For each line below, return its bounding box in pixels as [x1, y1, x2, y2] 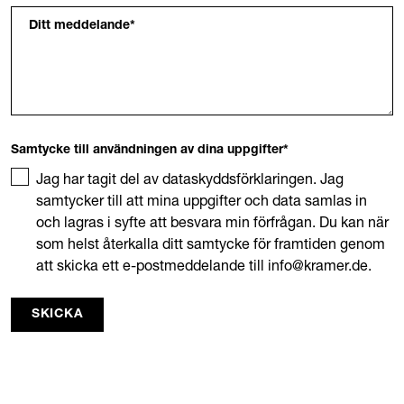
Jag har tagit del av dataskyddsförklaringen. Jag [36, 170, 344, 188]
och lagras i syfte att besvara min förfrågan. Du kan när [36, 213, 389, 231]
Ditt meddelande [29, 20, 130, 32]
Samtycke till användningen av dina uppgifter [11, 144, 283, 157]
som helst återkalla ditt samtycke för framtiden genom [36, 234, 385, 252]
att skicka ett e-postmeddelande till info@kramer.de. [36, 256, 372, 274]
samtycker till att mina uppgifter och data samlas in [36, 191, 367, 209]
